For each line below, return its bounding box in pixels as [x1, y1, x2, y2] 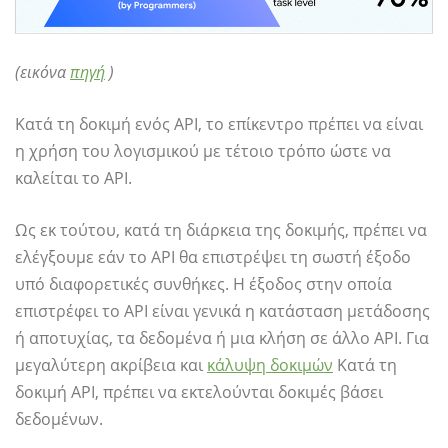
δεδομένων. [15, 407, 103, 430]
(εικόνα [15, 60, 70, 83]
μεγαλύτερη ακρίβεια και [15, 353, 207, 376]
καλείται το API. [15, 166, 132, 189]
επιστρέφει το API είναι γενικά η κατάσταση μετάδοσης [15, 299, 430, 322]
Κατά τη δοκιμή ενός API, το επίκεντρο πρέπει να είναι [15, 112, 423, 135]
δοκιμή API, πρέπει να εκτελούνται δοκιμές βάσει [15, 380, 383, 403]
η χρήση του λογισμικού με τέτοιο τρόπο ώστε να [15, 139, 391, 162]
